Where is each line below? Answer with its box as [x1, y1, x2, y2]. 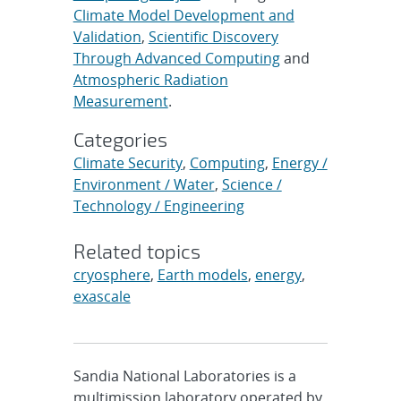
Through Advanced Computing [73, 47, 280, 68]
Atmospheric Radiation [73, 69, 228, 90]
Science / [221, 174, 282, 194]
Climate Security [73, 152, 183, 173]
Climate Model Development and [73, 4, 294, 25]
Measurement [73, 90, 168, 111]
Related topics [73, 238, 200, 262]
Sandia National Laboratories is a [73, 365, 296, 386]
